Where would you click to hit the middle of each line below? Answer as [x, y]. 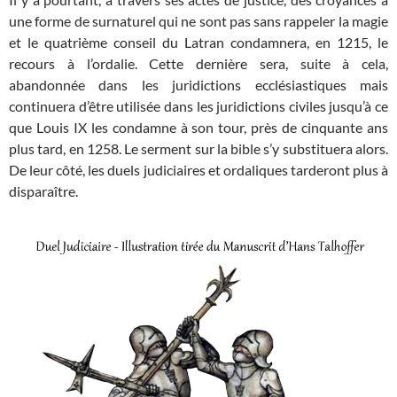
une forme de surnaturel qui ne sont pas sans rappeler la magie [198, 20]
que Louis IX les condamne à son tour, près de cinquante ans [198, 127]
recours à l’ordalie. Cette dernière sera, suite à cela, [198, 63]
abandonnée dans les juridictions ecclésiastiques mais [198, 84]
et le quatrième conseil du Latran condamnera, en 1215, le [198, 42]
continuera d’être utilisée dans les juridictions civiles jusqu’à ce [198, 105]
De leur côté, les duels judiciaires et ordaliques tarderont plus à [198, 169]
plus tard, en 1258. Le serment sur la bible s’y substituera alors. [198, 148]
